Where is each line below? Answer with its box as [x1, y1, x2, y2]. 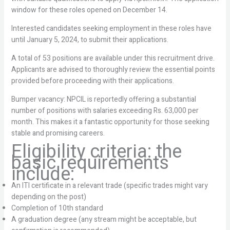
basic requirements [11, 149, 169, 177]
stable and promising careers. [11, 128, 105, 139]
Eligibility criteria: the [11, 138, 182, 165]
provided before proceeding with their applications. [11, 75, 174, 86]
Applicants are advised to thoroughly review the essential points [11, 64, 215, 75]
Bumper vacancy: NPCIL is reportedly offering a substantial [11, 94, 196, 105]
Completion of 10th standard [11, 203, 103, 214]
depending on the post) [11, 191, 86, 202]
